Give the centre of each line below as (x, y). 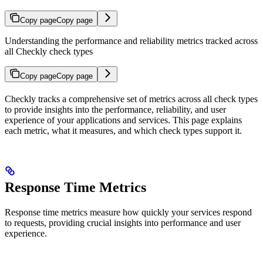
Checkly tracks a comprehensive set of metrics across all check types (131, 99)
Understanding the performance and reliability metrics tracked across (131, 41)
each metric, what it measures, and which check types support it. (123, 131)
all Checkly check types (49, 52)
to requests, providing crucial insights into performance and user (123, 223)
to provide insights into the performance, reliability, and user (115, 110)
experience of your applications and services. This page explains (123, 120)
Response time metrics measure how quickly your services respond (128, 213)
